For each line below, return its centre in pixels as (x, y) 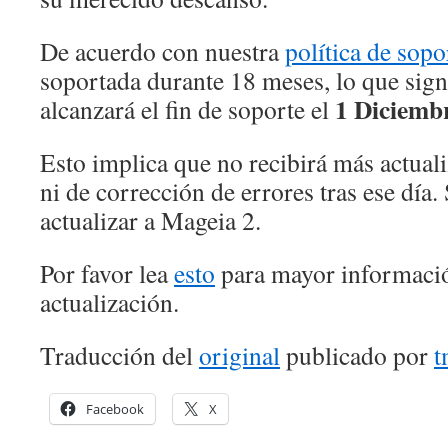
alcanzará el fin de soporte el (187, 109)
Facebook (115, 409)
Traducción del (119, 355)
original (239, 355)
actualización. (109, 302)
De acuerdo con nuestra (162, 51)
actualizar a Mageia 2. (150, 220)
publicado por (357, 355)
